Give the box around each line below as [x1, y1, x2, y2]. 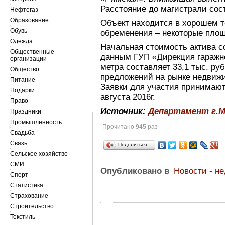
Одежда [10, 38, 33, 45]
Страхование [10, 192, 48, 199]
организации [10, 55, 47, 62]
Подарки [10, 87, 35, 94]
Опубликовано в [100, 166, 170, 176]
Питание [10, 76, 35, 83]
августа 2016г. [100, 92, 156, 102]
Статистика [10, 182, 43, 189]
